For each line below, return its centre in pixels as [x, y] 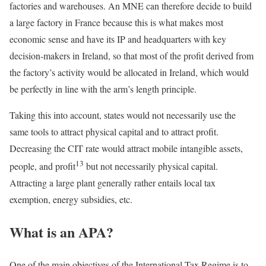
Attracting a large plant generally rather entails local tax [113, 183]
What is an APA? [61, 232]
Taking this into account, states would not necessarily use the [123, 115]
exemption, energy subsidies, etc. [71, 199]
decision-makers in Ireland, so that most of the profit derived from [132, 55]
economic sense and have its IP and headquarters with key [118, 39]
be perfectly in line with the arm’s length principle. [103, 88]
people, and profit [42, 166]
